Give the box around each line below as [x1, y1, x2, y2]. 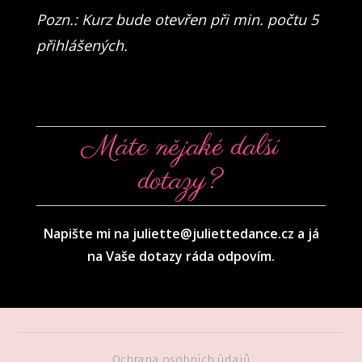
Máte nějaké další [82, 128, 280, 167]
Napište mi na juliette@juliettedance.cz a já [43, 225, 319, 243]
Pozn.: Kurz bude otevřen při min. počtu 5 [36, 9, 318, 29]
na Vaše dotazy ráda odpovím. [87, 247, 275, 266]
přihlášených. [36, 35, 128, 55]
